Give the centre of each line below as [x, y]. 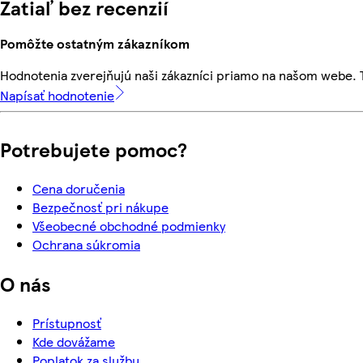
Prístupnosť [67, 322]
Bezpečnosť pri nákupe [100, 207]
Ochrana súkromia [86, 244]
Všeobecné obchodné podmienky [129, 225]
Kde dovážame [74, 341]
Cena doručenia [79, 188]
